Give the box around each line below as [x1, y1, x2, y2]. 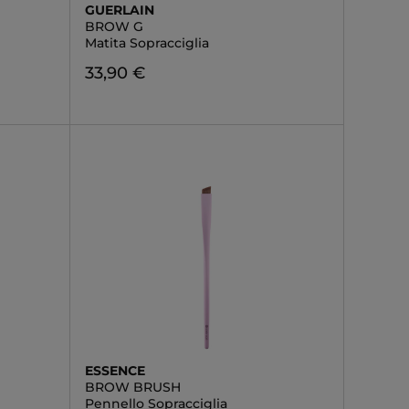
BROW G [84, 18, 143, 35]
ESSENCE [84, 362, 145, 379]
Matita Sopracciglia [84, 35, 209, 51]
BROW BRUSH [84, 379, 181, 395]
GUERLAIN [84, 2, 154, 18]
